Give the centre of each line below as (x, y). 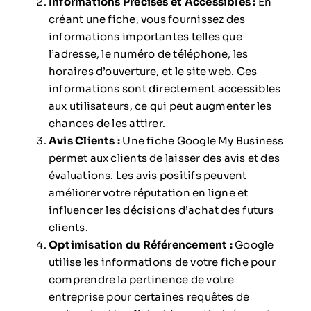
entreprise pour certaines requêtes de (149, 296)
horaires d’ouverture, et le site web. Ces (153, 71)
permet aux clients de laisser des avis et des (164, 158)
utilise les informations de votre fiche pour (162, 262)
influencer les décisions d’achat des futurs (161, 210)
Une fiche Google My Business (202, 140)
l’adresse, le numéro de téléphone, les (148, 53)
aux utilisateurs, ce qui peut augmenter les (160, 106)
